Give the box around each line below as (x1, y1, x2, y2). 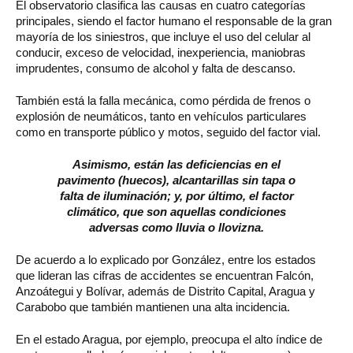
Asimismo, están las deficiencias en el (72, 157, 281, 171)
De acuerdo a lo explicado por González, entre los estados (16, 252, 316, 266)
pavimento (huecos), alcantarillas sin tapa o (58, 173, 295, 187)
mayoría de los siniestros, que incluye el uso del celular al (16, 29, 310, 43)
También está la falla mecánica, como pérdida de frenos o (16, 93, 310, 107)
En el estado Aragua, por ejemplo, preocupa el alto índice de (16, 332, 322, 346)
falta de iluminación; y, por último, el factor (59, 188, 294, 203)
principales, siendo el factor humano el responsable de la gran (16, 13, 332, 28)
